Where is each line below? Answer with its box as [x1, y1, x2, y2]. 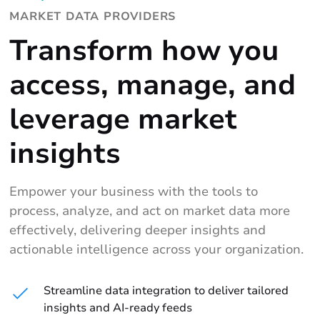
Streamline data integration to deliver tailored [44, 283, 289, 299]
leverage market [9, 100, 238, 139]
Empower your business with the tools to [9, 183, 259, 201]
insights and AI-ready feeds [44, 300, 193, 316]
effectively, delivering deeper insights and [9, 221, 266, 239]
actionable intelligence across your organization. [9, 241, 304, 259]
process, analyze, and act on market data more [9, 202, 291, 220]
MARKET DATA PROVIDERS [9, 9, 176, 25]
